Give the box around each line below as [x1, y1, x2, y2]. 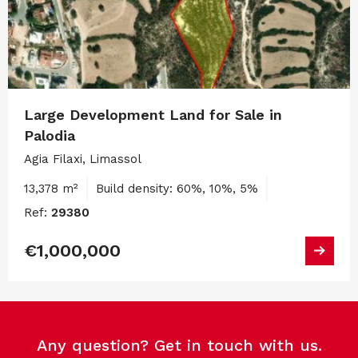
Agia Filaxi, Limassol [24, 151, 141, 166]
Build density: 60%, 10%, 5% [96, 181, 258, 196]
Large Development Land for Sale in [24, 105, 282, 123]
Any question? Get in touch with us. [36, 336, 322, 355]
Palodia [24, 126, 75, 144]
